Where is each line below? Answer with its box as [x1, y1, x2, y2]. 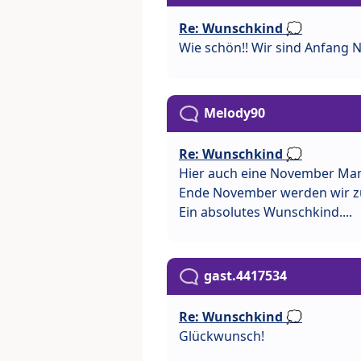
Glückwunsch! [179, 327, 264, 346]
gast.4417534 [204, 266, 287, 284]
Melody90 [204, 103, 265, 122]
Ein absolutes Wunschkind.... [179, 202, 352, 221]
